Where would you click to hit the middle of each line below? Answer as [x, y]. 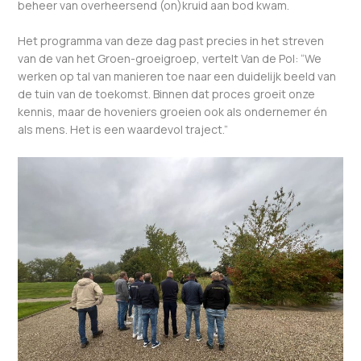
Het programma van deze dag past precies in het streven [171, 41]
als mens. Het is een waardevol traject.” [126, 130]
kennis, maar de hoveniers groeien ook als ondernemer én [173, 112]
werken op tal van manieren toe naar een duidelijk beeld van [177, 77]
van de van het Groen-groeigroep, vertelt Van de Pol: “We [170, 59]
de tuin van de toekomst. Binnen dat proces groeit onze [167, 94]
